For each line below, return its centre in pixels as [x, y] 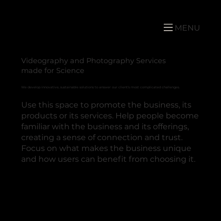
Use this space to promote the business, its [106, 105]
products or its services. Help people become [110, 115]
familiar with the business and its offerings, [105, 126]
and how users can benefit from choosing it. [108, 159]
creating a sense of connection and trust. [102, 137]
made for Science [53, 70]
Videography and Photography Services [93, 60]
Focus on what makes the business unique [106, 148]
